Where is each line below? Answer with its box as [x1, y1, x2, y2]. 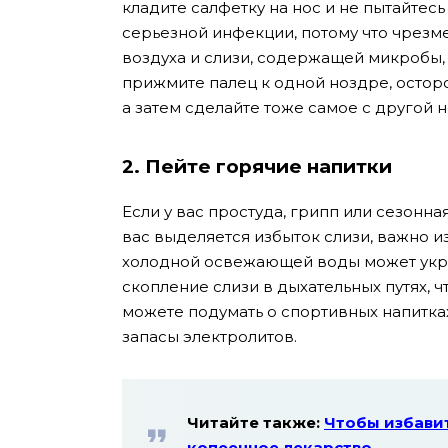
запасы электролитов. [122, 326, 297, 346]
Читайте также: [187, 412, 324, 432]
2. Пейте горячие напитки [122, 154, 392, 178]
